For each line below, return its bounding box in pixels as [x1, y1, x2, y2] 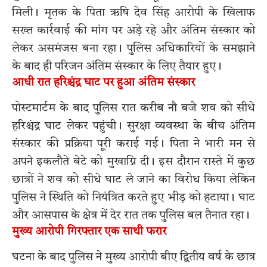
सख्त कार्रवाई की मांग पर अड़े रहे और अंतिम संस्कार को [12, 24, 255, 37]
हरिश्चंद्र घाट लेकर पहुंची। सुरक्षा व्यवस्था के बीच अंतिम [12, 120, 255, 132]
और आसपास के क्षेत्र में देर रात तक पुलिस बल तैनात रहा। [12, 209, 250, 222]
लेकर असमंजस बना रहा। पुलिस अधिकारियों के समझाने [12, 42, 255, 55]
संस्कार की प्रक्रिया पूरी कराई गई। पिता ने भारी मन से [12, 138, 255, 150]
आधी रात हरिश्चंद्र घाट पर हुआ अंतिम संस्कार [12, 77, 195, 89]
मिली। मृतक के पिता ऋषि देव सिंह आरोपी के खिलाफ [12, 7, 255, 19]
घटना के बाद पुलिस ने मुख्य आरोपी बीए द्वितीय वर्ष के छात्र [12, 252, 255, 264]
